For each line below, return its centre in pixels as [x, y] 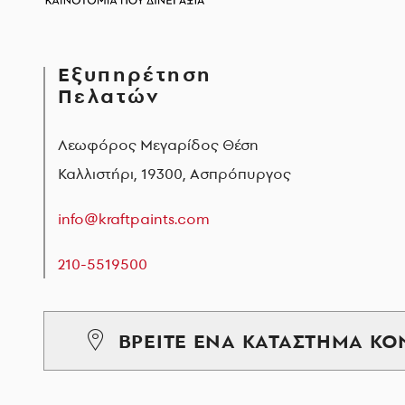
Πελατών [109, 95]
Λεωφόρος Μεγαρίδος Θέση [158, 144]
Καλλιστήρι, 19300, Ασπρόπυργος [174, 173]
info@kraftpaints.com [134, 218]
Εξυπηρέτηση [135, 74]
